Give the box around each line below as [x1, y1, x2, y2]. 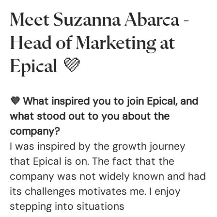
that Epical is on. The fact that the [10, 155, 174, 168]
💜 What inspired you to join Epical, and [10, 94, 198, 108]
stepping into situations [10, 200, 124, 213]
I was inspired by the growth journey [10, 139, 186, 153]
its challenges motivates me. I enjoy [10, 185, 181, 198]
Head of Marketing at [10, 34, 175, 53]
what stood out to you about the [10, 109, 170, 123]
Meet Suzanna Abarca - [10, 11, 189, 30]
